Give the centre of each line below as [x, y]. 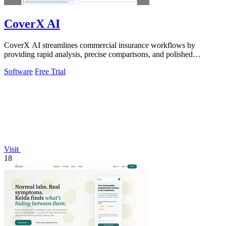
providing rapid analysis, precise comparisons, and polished [98, 54]
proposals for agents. [37, 63]
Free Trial [50, 71]
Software [18, 71]
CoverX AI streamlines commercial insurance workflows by [100, 45]
